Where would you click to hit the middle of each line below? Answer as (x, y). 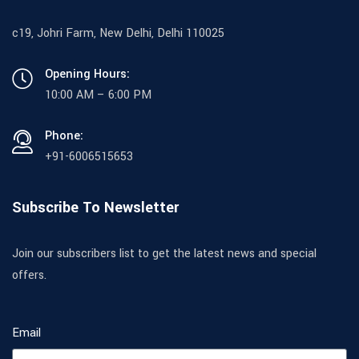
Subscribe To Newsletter (95, 208)
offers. (29, 275)
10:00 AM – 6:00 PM (98, 95)
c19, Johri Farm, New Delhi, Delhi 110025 (118, 33)
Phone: (64, 136)
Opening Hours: (87, 74)
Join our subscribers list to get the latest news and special (164, 254)
